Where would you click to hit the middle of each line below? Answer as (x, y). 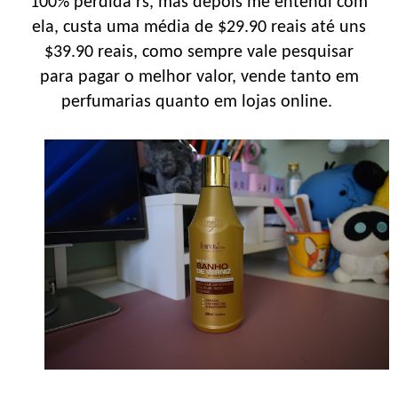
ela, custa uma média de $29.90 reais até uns (199, 27)
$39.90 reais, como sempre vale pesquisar (199, 52)
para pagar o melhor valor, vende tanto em (199, 77)
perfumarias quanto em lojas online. (199, 102)
